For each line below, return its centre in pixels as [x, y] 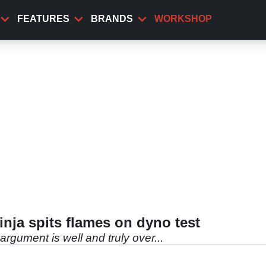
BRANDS [112, 19]
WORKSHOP [183, 19]
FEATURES [43, 19]
